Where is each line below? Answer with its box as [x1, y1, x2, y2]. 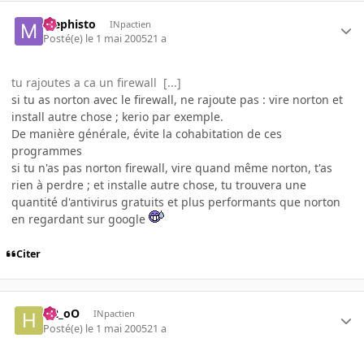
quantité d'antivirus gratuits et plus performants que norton [11, 193, 340, 210]
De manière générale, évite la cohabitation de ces [11, 125, 282, 141]
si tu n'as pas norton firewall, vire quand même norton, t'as [11, 159, 332, 175]
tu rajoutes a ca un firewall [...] [11, 74, 181, 90]
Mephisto [43, 15, 97, 32]
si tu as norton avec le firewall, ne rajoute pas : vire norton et [11, 91, 343, 107]
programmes [11, 142, 82, 158]
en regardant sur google [11, 210, 149, 227]
